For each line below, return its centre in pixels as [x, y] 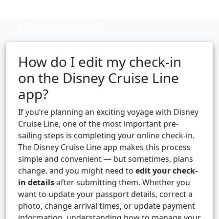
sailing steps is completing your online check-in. [106, 136]
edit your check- [166, 171]
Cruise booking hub [62, 28]
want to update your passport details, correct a [105, 194]
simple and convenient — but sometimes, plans [106, 159]
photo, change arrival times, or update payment [107, 206]
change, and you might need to [77, 171]
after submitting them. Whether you [122, 183]
